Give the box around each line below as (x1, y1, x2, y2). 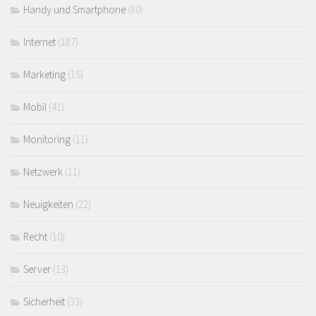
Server (23, 262, 51, 276)
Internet (23, 35, 56, 49)
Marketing (23, 67, 66, 81)
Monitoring (23, 132, 71, 146)
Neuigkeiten (23, 197, 73, 211)
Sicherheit (23, 294, 65, 308)
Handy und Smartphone (23, 2, 126, 16)
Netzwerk (23, 164, 63, 178)
